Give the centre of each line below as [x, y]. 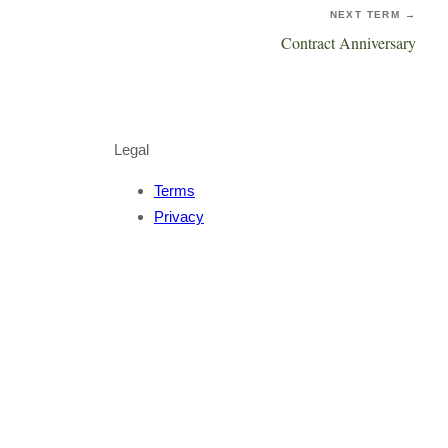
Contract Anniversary [348, 42]
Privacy [178, 216]
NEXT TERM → [372, 14]
